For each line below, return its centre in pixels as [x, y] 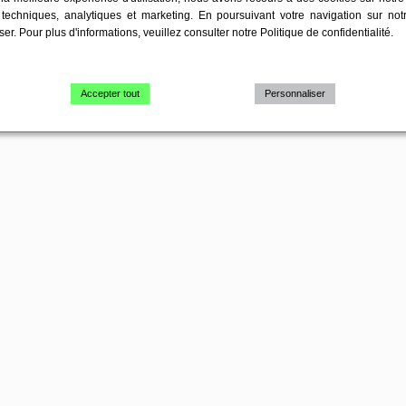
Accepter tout [111, 93]
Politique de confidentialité [325, 32]
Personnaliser [295, 93]
